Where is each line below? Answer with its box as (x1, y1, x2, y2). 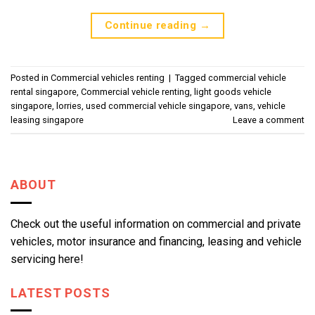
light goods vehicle (194, 86, 271, 98)
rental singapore (11, 86, 77, 98)
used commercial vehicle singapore (86, 101, 230, 112)
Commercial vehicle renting (81, 86, 190, 98)
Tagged (175, 72, 208, 84)
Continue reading (104, 18, 200, 32)
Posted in (11, 72, 51, 84)
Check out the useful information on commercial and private (11, 217, 301, 231)
